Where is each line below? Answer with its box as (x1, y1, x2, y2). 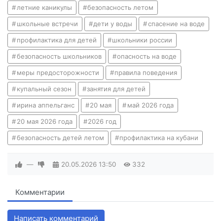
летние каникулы (16, 3, 72, 12)
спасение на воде (147, 20, 205, 28)
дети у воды (93, 20, 133, 28)
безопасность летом (87, 3, 154, 12)
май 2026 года (127, 101, 174, 110)
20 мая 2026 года (16, 117, 73, 126)
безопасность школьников (16, 52, 102, 61)
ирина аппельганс (16, 101, 74, 110)
